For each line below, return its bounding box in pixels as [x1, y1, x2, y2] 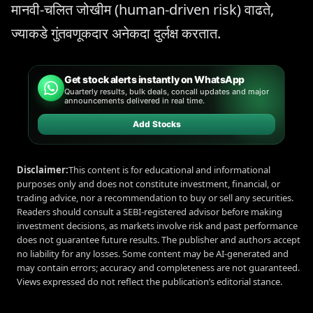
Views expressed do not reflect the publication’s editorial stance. [17, 275, 282, 288]
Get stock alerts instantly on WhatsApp [64, 73, 245, 85]
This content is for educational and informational [68, 163, 270, 176]
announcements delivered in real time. [64, 95, 205, 105]
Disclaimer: [17, 163, 68, 176]
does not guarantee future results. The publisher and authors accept [17, 233, 300, 246]
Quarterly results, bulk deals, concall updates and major [64, 86, 269, 96]
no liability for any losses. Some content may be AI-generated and [17, 247, 289, 260]
